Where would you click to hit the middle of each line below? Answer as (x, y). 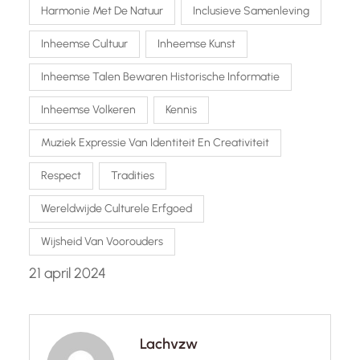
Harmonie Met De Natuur (102, 11)
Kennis (181, 110)
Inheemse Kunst (196, 44)
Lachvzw (169, 344)
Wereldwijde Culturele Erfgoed (117, 209)
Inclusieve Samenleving (251, 11)
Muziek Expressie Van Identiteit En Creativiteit (155, 143)
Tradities (133, 176)
